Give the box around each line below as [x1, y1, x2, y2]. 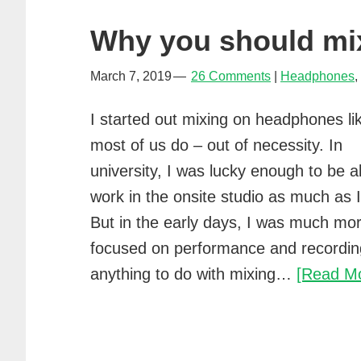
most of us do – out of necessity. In [90, 136, 342, 154]
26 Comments [191, 69, 271, 83]
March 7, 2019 [90, 69, 172, 83]
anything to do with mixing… [90, 265, 297, 283]
